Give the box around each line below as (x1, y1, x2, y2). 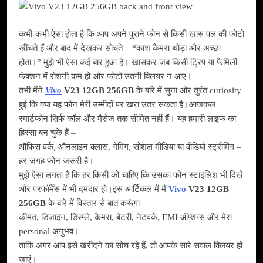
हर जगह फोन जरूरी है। (19, 156, 94, 166)
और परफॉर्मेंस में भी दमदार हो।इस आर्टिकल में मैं (19, 184, 168, 194)
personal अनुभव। (19, 226, 79, 236)
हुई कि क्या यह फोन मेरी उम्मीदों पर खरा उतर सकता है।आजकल (19, 99, 215, 109)
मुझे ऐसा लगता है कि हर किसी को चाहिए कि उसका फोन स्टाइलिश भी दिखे (19, 170, 243, 180)
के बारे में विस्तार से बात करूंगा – (46, 198, 147, 208)
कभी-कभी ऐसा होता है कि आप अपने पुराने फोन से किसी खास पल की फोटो (19, 29, 244, 39)
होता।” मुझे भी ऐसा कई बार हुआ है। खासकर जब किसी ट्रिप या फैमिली (19, 57, 237, 67)
